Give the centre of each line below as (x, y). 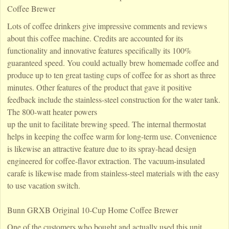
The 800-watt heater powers (52, 111)
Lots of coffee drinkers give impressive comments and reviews (107, 26)
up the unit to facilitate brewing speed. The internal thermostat (106, 124)
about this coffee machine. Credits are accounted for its (95, 38)
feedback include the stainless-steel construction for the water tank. (113, 99)
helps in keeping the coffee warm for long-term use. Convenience (112, 136)
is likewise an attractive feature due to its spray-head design (101, 148)
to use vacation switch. (43, 185)
